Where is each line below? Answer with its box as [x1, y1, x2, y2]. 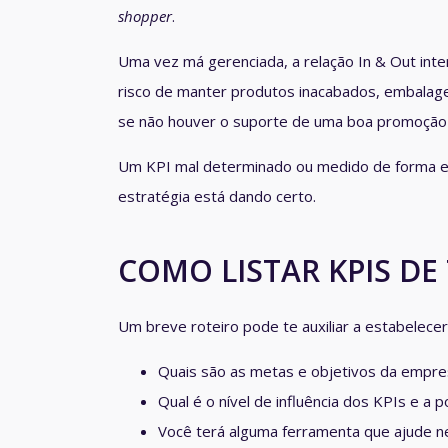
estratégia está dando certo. [118, 186, 316, 207]
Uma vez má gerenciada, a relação [118, 51, 358, 72]
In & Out [358, 51, 416, 72]
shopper [118, 6, 172, 27]
